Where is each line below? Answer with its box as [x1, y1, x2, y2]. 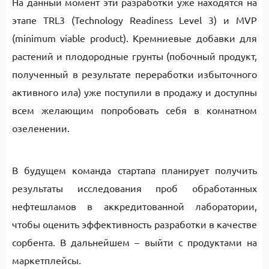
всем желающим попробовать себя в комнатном [12, 104, 257, 116]
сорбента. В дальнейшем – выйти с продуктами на [12, 236, 257, 248]
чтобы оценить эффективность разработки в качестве [12, 218, 257, 230]
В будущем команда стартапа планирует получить [12, 164, 257, 176]
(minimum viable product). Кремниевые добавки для [12, 32, 257, 44]
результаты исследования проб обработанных [12, 182, 257, 194]
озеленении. [12, 122, 70, 134]
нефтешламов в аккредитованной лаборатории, [12, 200, 257, 212]
